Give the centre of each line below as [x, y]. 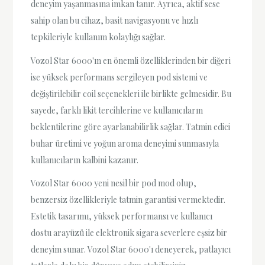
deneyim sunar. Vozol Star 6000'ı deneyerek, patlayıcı [131, 249]
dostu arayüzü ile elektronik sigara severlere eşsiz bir [129, 232]
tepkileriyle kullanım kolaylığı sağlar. [98, 37]
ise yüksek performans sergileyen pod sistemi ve [119, 77]
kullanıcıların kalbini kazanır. [85, 160]
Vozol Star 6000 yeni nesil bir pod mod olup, [114, 183]
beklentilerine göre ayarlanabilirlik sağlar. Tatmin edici [131, 127]
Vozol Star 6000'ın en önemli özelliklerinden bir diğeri [131, 60]
